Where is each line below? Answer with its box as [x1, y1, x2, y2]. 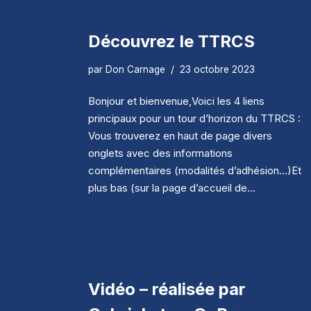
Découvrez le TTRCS [88, 31, 255, 51]
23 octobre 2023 [180, 63, 255, 75]
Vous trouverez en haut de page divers [88, 128, 272, 142]
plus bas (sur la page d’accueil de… [88, 180, 258, 194]
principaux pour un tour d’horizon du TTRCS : [88, 111, 301, 125]
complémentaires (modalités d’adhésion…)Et [88, 163, 301, 177]
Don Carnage [106, 63, 165, 75]
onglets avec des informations [88, 146, 233, 160]
